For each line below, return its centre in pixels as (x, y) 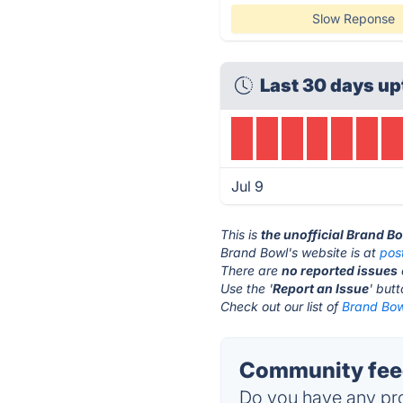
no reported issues (340, 270)
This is (241, 234)
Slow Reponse (353, 18)
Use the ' (247, 288)
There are (251, 270)
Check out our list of (282, 306)
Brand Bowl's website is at (300, 252)
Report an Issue (321, 288)
